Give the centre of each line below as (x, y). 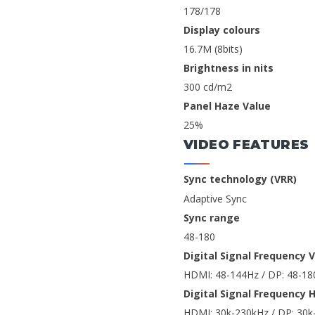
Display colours (222, 30)
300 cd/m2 (208, 87)
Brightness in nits (229, 67)
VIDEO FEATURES (246, 145)
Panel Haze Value (227, 106)
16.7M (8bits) (213, 49)
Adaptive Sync (215, 198)
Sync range (212, 217)
